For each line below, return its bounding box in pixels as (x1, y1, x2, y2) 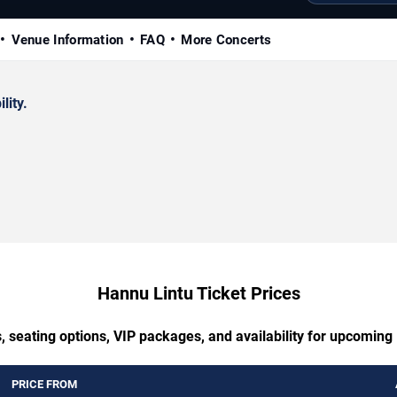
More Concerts (181, 31, 272, 48)
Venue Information (11, 31, 124, 48)
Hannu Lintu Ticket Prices (97, 282, 300, 304)
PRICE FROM (12, 377, 77, 391)
